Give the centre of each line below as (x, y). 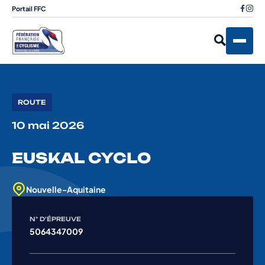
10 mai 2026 (48, 126)
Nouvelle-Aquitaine (66, 190)
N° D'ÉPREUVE (55, 219)
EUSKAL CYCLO (81, 158)
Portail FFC (29, 8)
